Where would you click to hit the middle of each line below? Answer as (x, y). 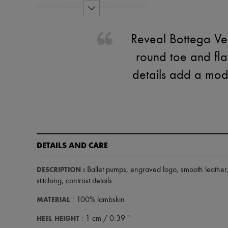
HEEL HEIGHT (58, 219)
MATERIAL (53, 200)
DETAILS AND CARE (72, 145)
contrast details (89, 181)
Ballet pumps (106, 170)
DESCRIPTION (59, 170)
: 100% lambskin (97, 200)
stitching (49, 181)
